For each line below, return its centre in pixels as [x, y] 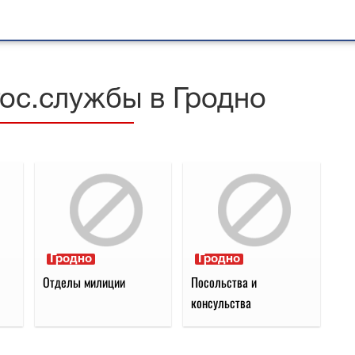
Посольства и [224, 282]
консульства [221, 303]
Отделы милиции [84, 282]
